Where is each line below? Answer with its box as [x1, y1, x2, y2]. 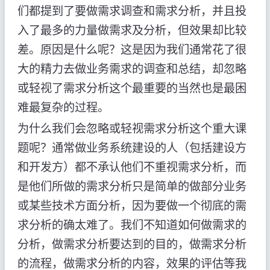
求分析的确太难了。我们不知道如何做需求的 [17, 218, 246, 231]
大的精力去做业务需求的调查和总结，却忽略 [17, 62, 246, 75]
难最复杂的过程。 [17, 101, 109, 114]
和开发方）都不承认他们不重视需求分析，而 [17, 160, 246, 174]
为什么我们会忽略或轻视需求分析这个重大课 [17, 122, 246, 135]
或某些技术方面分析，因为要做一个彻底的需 [17, 199, 246, 212]
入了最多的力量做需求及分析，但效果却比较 [17, 24, 246, 37]
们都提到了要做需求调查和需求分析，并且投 [17, 4, 246, 17]
